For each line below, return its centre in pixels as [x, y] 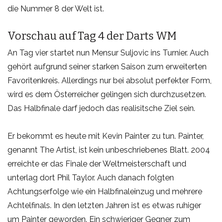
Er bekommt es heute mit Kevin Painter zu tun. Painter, [106, 136]
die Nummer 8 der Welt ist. [56, 9]
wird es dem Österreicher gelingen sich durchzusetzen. [107, 95]
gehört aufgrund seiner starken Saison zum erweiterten [107, 67]
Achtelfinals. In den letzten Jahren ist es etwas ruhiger [104, 206]
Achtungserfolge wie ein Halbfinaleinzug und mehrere [105, 192]
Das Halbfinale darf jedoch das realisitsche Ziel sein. [101, 109]
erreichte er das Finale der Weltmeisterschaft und [97, 164]
